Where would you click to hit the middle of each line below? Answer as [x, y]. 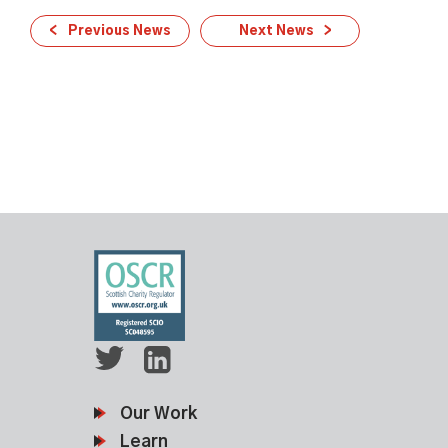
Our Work [158, 413]
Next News [276, 31]
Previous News [119, 31]
